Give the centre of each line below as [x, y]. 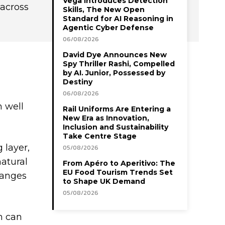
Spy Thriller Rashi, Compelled [119, 64]
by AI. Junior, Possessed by [114, 73]
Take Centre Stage [100, 136]
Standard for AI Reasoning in [118, 18]
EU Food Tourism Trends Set [118, 172]
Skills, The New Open [104, 9]
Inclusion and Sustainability [116, 127]
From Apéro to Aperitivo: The [119, 163]
